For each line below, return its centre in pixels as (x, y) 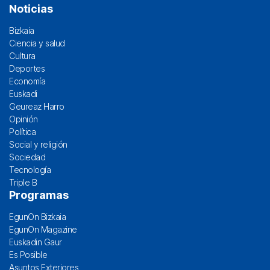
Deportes (27, 68)
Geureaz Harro (37, 106)
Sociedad (27, 157)
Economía (27, 81)
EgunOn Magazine (43, 229)
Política (22, 131)
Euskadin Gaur (36, 242)
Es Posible (28, 254)
